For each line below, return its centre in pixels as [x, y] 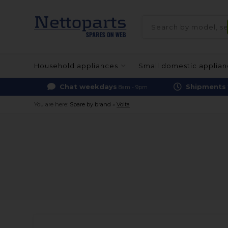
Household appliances [76, 66]
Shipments [206, 87]
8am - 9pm [133, 87]
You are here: [51, 104]
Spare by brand [91, 104]
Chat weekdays [88, 87]
